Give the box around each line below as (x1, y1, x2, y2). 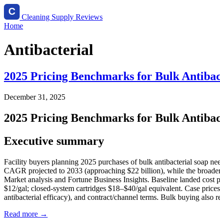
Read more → (4, 209, 48, 218)
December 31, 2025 (4, 92, 65, 101)
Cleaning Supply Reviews (20, 13, 103, 21)
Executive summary (4, 134, 104, 147)
